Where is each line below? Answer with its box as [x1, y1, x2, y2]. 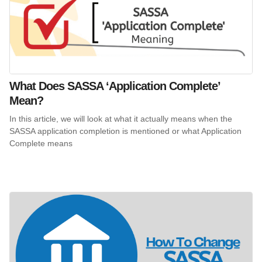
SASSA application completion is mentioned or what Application [9, 126, 242, 136]
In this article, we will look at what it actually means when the [9, 113, 232, 123]
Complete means [9, 138, 73, 148]
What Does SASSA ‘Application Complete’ [9, 79, 220, 92]
